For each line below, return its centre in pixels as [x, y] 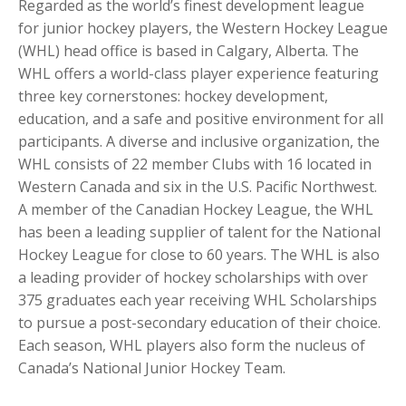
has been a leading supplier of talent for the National [199, 232]
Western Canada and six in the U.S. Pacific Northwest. [198, 186]
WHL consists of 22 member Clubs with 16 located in [195, 164]
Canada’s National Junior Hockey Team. [152, 367]
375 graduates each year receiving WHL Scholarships [198, 300]
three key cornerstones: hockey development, [173, 96]
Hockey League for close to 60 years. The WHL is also [199, 254]
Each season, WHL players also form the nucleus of [192, 345]
